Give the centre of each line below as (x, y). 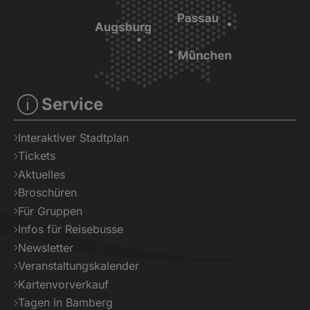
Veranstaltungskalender (79, 266)
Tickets (37, 156)
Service (72, 104)
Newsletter (46, 247)
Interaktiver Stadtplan (73, 137)
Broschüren (47, 193)
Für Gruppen (50, 211)
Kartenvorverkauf (63, 284)
